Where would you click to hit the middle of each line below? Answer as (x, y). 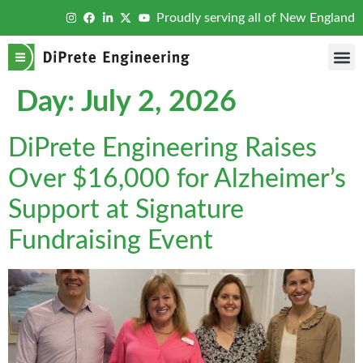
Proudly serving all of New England (256, 18)
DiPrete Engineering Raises (162, 148)
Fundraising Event (111, 241)
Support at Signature (126, 210)
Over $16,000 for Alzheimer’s (177, 179)
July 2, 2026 (159, 102)
